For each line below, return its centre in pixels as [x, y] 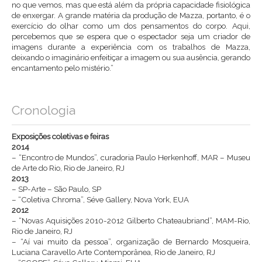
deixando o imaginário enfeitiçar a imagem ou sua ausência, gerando [131, 57]
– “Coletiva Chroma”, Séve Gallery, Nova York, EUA [100, 199]
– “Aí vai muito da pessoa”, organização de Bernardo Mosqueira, [131, 241]
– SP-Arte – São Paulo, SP [56, 189]
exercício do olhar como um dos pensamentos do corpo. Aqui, [131, 25]
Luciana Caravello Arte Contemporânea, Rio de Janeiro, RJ [113, 252]
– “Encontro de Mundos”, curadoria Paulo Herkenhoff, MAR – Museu [131, 157]
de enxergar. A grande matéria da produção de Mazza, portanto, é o [131, 15]
